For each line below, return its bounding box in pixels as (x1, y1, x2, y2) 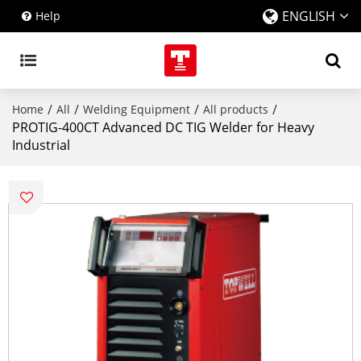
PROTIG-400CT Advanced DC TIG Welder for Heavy (12, 118, 314, 136)
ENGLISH (282, 7, 335, 25)
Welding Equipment (83, 102, 190, 117)
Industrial (12, 136, 70, 154)
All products (203, 102, 268, 117)
